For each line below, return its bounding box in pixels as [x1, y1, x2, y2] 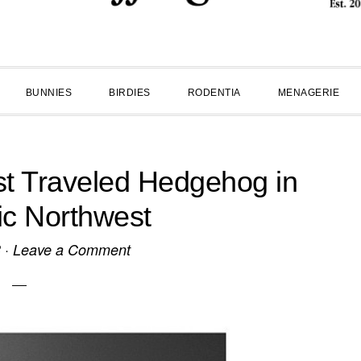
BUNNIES [25, 87, 72, 98]
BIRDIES [109, 87, 151, 98]
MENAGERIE [277, 87, 339, 98]
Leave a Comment [12, 239, 131, 259]
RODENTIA [187, 87, 241, 98]
